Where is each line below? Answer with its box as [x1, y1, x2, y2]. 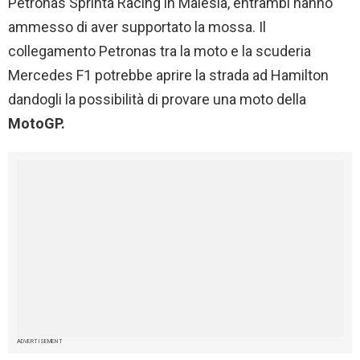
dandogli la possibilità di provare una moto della [8, 90, 306, 108]
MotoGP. [8, 114, 65, 132]
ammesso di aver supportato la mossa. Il [8, 18, 266, 35]
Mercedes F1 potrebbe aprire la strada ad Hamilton [8, 66, 329, 84]
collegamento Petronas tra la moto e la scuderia [8, 42, 311, 59]
